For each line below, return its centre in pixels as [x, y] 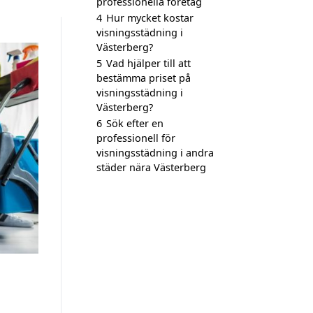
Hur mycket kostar [150, 18]
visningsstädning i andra [155, 153]
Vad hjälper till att [148, 63]
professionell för [136, 138]
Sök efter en [135, 123]
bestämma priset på [144, 78]
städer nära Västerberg [151, 167]
